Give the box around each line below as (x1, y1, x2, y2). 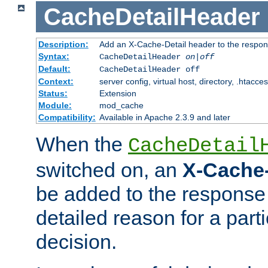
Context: (38, 77, 74, 87)
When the (36, 133, 128, 156)
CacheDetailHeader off (99, 65, 200, 75)
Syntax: (38, 51, 69, 62)
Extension (99, 89, 136, 99)
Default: (38, 64, 71, 74)
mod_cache (99, 100, 144, 111)
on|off (185, 52, 214, 62)
